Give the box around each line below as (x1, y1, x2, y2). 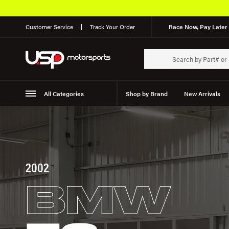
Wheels (83, 113, 104, 123)
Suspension (34, 113, 67, 123)
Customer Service (26, 22, 73, 31)
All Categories (43, 89, 84, 98)
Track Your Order (90, 22, 135, 31)
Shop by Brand (125, 89, 168, 98)
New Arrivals (184, 89, 220, 98)
